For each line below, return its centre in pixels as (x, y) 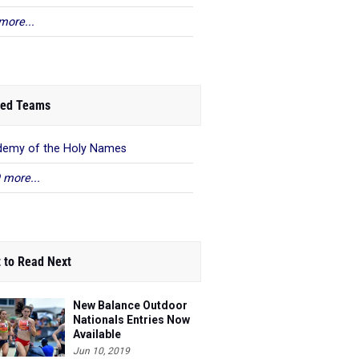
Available (97, 334)
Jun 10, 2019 (101, 351)
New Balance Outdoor (130, 305)
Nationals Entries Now (131, 320)
